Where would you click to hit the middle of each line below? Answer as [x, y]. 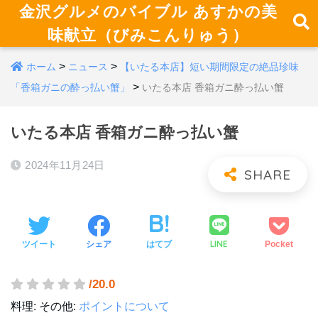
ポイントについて [124, 306]
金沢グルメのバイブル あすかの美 [148, 11]
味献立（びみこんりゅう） [148, 35]
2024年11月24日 [65, 165]
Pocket [279, 244]
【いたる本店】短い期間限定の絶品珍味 [209, 67]
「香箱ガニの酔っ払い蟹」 [70, 87]
